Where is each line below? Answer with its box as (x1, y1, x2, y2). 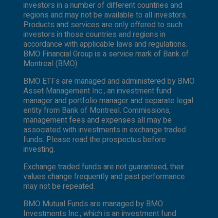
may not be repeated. (23, 180, 95, 192)
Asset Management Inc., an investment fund (23, 85, 171, 97)
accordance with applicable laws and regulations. (23, 38, 187, 50)
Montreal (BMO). (23, 57, 79, 70)
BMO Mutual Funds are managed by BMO (23, 198, 163, 210)
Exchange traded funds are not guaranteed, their (23, 161, 184, 173)
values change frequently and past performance (23, 170, 185, 182)
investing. (23, 143, 55, 155)
